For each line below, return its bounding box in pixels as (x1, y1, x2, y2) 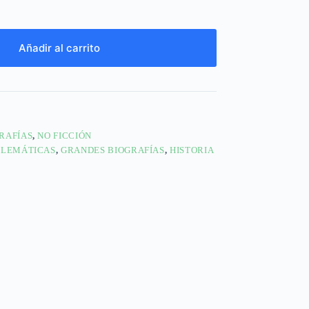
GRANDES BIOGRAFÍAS (61, 144, 165, 155)
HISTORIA (170, 144, 215, 155)
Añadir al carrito (19, 41, 101, 54)
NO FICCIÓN (37, 130, 92, 141)
